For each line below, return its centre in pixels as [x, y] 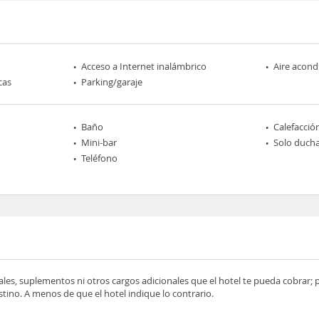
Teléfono [100, 158]
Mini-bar [99, 142]
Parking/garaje [112, 82]
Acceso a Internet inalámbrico [144, 66]
